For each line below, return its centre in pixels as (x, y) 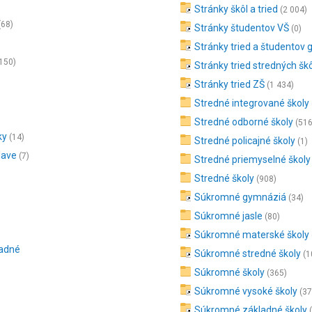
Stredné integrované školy (252, 103)
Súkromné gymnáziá (241, 197)
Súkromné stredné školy (248, 253)
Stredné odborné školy (244, 122)
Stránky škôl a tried (236, 9)
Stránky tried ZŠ (230, 84)
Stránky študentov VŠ (242, 28)
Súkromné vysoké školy (246, 291)
